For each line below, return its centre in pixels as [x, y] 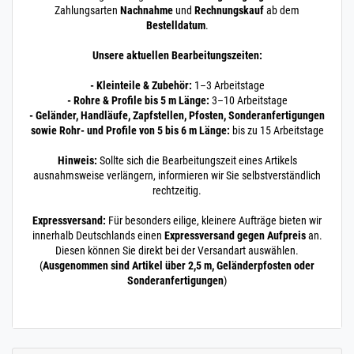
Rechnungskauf [229, 10]
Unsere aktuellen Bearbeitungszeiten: [177, 55]
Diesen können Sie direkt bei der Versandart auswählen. [177, 250]
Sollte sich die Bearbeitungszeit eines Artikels [197, 160]
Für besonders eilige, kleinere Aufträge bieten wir [215, 220]
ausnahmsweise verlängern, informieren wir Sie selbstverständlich [177, 175]
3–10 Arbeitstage [248, 100]
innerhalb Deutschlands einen [98, 235]
